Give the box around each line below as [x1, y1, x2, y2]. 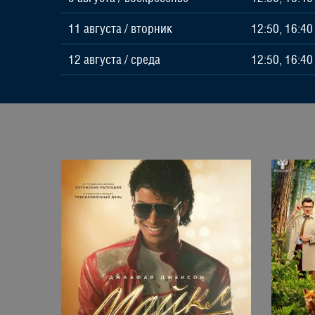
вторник [131, 21, 172, 36]
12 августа [68, 52, 122, 67]
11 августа [68, 21, 122, 36]
